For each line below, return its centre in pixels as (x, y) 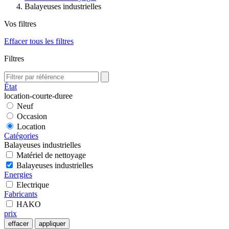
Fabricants (21, 194)
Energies (18, 175)
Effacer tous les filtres (39, 41)
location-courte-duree (38, 96)
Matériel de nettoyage (51, 155)
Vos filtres (20, 24)
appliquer (52, 224)
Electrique (33, 185)
